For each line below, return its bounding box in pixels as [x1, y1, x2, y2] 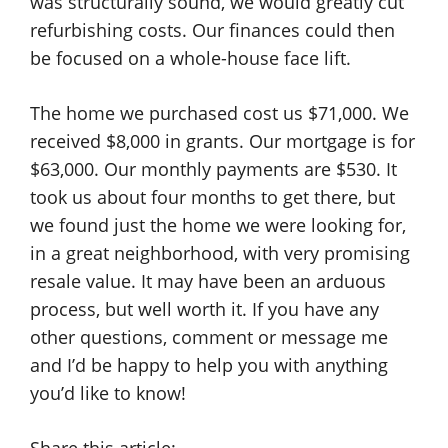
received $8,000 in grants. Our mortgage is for [30, 129, 415, 153]
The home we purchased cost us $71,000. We [30, 101, 409, 125]
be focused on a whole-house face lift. [30, 46, 351, 70]
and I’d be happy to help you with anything [30, 353, 388, 377]
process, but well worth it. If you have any [30, 297, 379, 321]
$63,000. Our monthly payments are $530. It [30, 157, 397, 181]
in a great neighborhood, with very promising [30, 241, 410, 265]
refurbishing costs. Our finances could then [30, 18, 395, 42]
